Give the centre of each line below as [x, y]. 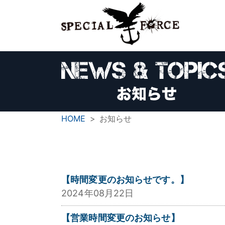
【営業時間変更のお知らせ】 [121, 218]
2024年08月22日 [98, 193]
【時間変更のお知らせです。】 [125, 179]
